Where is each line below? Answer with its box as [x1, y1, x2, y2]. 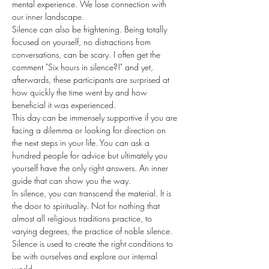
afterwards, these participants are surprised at [12, 74, 172, 85]
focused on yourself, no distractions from [12, 36, 153, 47]
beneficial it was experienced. [12, 99, 116, 110]
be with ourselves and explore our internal [12, 250, 160, 262]
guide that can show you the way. [12, 175, 131, 186]
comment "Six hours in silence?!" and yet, [12, 61, 156, 73]
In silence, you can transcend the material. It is [12, 187, 174, 199]
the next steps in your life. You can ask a [12, 137, 152, 148]
